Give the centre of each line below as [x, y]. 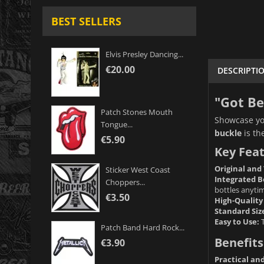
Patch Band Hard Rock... [143, 228]
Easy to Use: [237, 221]
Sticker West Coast [138, 170]
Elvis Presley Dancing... [144, 55]
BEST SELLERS [86, 22]
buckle [228, 133]
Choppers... [125, 182]
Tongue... [117, 125]
